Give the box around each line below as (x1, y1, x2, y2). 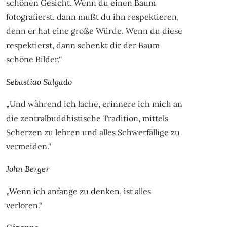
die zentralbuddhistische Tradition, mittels (6, 112, 168, 123)
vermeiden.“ (6, 141, 51, 152)
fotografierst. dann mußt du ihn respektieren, (6, 11, 179, 22)
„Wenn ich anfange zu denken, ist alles (6, 185, 151, 196)
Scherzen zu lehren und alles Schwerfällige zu (6, 127, 180, 137)
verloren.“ (6, 200, 42, 210)
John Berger (6, 163, 49, 174)
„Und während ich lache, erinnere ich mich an (6, 98, 182, 109)
